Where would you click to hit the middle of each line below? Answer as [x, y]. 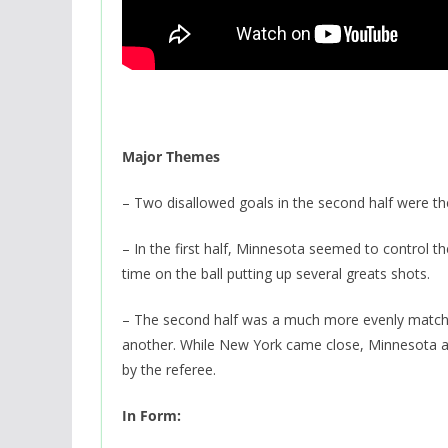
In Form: [151, 415]
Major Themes [171, 156]
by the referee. [169, 369]
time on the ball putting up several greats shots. [276, 273]
